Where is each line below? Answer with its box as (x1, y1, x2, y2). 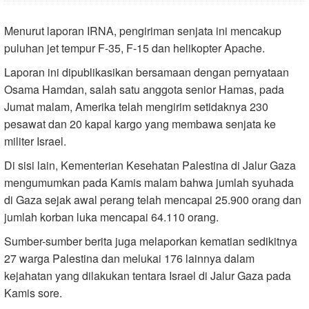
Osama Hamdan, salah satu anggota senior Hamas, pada (4, 81, 284, 97)
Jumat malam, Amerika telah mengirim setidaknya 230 (4, 98, 268, 114)
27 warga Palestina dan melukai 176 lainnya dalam (4, 250, 255, 266)
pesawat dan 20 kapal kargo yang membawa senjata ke (4, 115, 276, 132)
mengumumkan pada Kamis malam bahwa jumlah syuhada (4, 174, 294, 190)
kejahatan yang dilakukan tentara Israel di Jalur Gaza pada (4, 267, 291, 283)
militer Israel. (4, 132, 66, 149)
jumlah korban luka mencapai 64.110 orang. (4, 208, 219, 225)
